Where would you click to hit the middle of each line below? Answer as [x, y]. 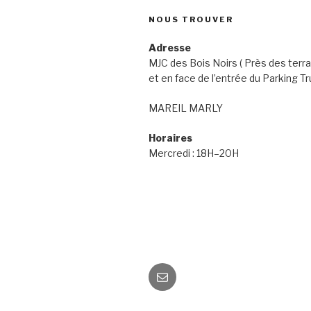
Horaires [170, 138]
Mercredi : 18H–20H [194, 153]
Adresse [170, 48]
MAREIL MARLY [186, 108]
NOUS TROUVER [191, 20]
